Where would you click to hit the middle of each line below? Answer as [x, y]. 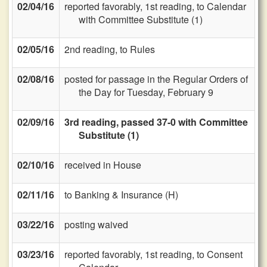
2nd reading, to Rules [110, 49]
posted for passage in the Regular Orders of [156, 79]
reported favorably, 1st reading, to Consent [153, 254]
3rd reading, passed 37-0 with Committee [156, 122]
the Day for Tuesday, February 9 [146, 92]
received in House [103, 165]
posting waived [96, 224]
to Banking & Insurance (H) [121, 195]
